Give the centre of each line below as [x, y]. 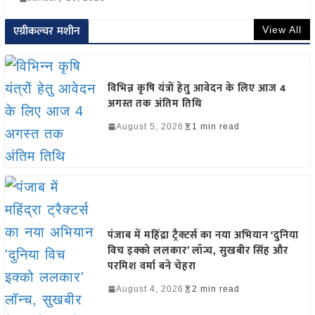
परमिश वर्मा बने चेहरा [152, 266]
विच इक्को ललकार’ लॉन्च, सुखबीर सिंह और [198, 250]
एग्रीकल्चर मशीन [47, 32]
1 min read [216, 126]
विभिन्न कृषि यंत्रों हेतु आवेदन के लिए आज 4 [197, 88]
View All [282, 30]
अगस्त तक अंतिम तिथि [155, 103]
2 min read [216, 289]
